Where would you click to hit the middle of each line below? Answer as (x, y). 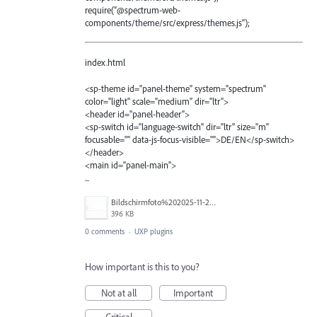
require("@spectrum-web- (133, 10)
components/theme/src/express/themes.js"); (167, 23)
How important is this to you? (142, 266)
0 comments (105, 231)
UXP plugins (154, 231)
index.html (105, 63)
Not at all (119, 293)
